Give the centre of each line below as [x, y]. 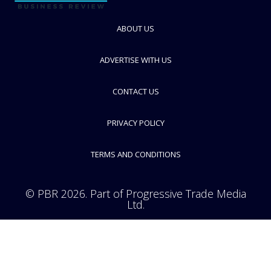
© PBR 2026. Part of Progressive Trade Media [135, 194]
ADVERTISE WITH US [135, 60]
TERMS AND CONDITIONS [135, 154]
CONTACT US [135, 91]
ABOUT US [135, 28]
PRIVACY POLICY [135, 122]
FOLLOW [60, 7]
